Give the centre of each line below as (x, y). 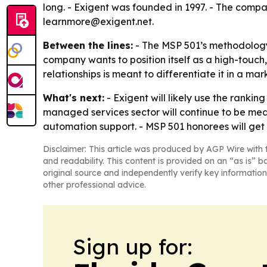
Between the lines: (88, 46)
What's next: (74, 98)
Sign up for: (133, 247)
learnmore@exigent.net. (98, 22)
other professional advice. (94, 185)
